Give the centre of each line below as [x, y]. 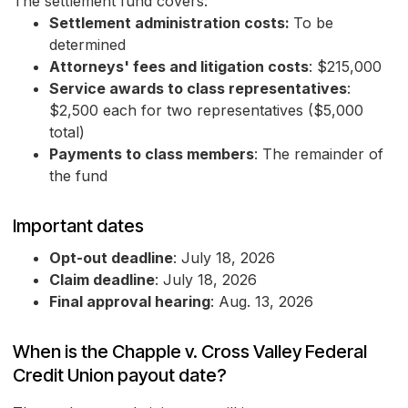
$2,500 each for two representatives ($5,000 [206, 111]
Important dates [78, 226]
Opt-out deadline [111, 258]
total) [67, 133]
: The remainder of [319, 154]
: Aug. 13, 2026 [262, 302]
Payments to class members [152, 154]
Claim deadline [102, 280]
